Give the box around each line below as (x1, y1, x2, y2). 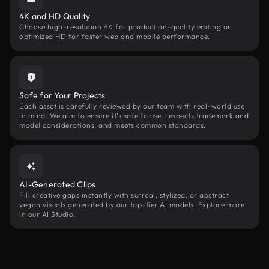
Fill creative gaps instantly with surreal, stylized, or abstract (19, 190, 229, 199)
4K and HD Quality (19, 11, 91, 22)
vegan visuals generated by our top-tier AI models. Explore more (19, 200, 245, 209)
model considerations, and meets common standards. (19, 121, 206, 130)
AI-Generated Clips (19, 179, 96, 190)
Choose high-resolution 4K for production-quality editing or (19, 22, 231, 31)
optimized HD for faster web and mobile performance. (19, 32, 210, 41)
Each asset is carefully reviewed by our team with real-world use (19, 101, 244, 110)
